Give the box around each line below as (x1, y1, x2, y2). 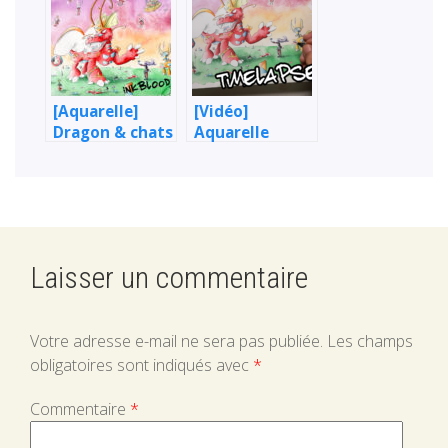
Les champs (327, 330, 413, 353)
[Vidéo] (194, 101, 248, 123)
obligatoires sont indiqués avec (30, 354, 253, 377)
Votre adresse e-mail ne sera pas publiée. (30, 330, 323, 353)
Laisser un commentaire (30, 260, 308, 296)
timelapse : (194, 143, 279, 165)
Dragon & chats (53, 122, 173, 144)
